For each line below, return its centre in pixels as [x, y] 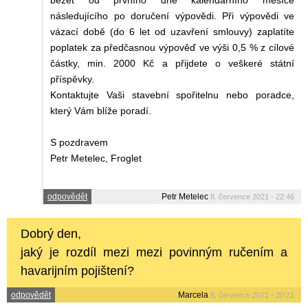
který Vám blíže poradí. [101, 111]
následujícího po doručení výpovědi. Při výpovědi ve [172, 16]
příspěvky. [72, 79]
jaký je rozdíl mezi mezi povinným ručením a [154, 253]
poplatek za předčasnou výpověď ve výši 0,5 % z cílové [172, 48]
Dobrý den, [51, 234]
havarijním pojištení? [77, 271]
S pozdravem [79, 143]
